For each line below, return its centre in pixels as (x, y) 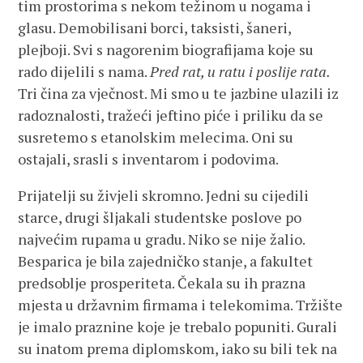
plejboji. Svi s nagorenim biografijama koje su (166, 49)
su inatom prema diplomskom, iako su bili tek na (178, 348)
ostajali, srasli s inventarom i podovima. (149, 159)
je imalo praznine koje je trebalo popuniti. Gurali (178, 327)
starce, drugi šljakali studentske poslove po (160, 217)
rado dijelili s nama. (84, 71)
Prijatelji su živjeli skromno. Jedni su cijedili (164, 195)
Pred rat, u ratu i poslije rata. (241, 71)
